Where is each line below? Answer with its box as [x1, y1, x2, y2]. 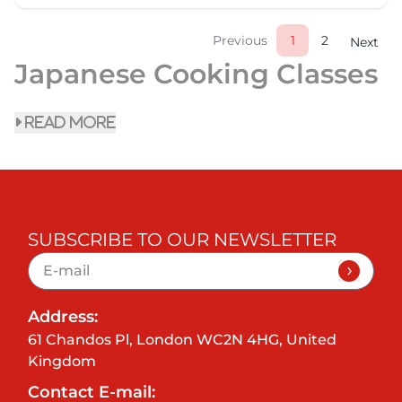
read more [22, 114, 116, 129]
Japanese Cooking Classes [14, 57, 378, 91]
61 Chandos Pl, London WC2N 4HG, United [28, 330, 337, 348]
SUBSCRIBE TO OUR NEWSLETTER [28, 228, 337, 250]
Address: [28, 306, 99, 327]
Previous [213, 31, 267, 48]
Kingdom [28, 352, 97, 370]
